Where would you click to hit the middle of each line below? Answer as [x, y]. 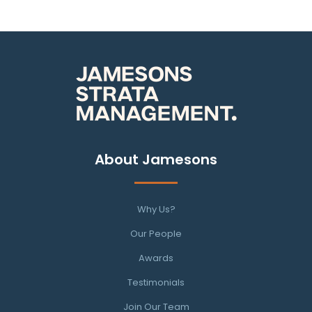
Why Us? [156, 210]
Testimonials [156, 283]
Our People [156, 234]
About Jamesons [156, 160]
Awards [156, 258]
